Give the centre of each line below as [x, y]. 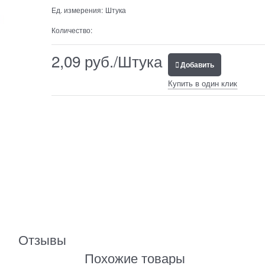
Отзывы [42, 240]
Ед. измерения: [77, 9]
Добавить [197, 64]
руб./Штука [121, 60]
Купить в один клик [202, 83]
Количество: [72, 30]
